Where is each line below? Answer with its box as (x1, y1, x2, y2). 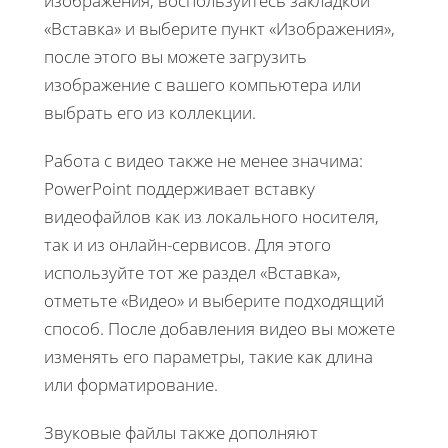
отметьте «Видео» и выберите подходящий (44, 288, 384, 312)
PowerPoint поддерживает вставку (44, 176, 315, 200)
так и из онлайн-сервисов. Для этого (44, 232, 331, 256)
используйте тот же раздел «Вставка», (44, 260, 341, 284)
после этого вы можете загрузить (44, 44, 307, 68)
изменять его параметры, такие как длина (44, 344, 373, 368)
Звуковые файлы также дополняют (44, 420, 318, 444)
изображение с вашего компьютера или (44, 72, 361, 96)
